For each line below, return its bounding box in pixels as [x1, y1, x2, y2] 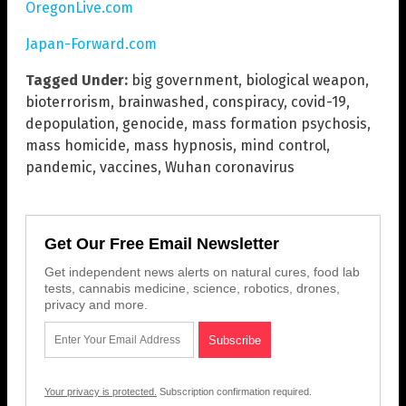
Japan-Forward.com [25, 34, 157, 53]
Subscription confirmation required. [157, 385, 312, 397]
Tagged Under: [25, 71, 128, 89]
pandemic [25, 158, 92, 176]
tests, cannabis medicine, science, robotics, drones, [44, 280, 340, 295]
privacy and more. [44, 296, 148, 312]
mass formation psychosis [191, 114, 367, 132]
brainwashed [118, 92, 205, 111]
